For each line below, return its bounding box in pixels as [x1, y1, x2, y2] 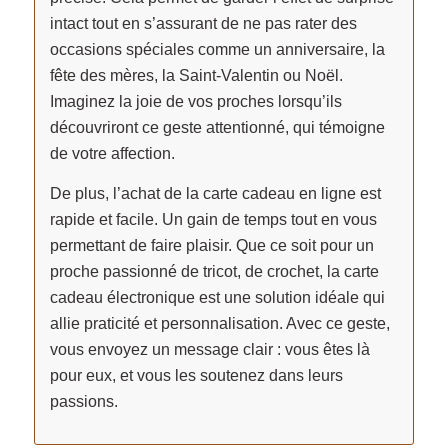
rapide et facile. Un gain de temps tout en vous [49, 210, 377, 228]
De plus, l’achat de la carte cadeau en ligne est [49, 184, 381, 202]
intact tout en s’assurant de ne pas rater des [49, 15, 357, 33]
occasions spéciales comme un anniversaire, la [49, 41, 385, 59]
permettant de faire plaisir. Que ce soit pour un [49, 236, 374, 254]
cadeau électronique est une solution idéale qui [49, 288, 385, 306]
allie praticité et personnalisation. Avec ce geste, [49, 314, 390, 332]
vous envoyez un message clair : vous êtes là [49, 340, 370, 358]
